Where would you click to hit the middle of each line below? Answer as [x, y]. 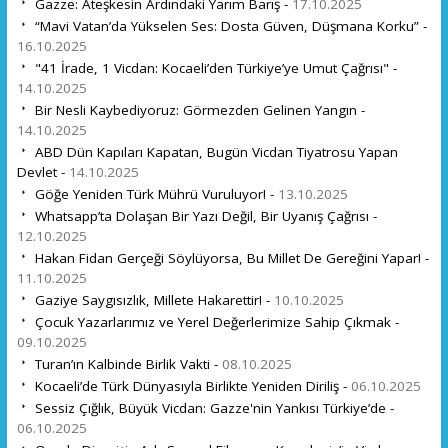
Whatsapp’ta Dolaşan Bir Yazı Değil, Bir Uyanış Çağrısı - [203, 215]
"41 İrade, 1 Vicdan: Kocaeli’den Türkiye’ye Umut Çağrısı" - [213, 67]
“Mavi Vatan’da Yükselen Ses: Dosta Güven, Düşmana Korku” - [228, 25]
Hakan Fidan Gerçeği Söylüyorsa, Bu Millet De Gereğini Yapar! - [229, 257]
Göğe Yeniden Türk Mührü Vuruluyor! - [154, 193]
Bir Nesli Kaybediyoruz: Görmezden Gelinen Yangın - [197, 109]
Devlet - [42, 171]
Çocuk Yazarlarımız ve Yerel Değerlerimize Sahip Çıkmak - [214, 321]
